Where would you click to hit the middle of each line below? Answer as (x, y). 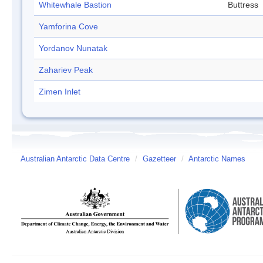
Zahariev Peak (66, 70)
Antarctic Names (217, 159)
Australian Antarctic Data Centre (75, 159)
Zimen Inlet (60, 92)
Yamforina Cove (68, 27)
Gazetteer (159, 159)
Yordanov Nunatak (73, 48)
